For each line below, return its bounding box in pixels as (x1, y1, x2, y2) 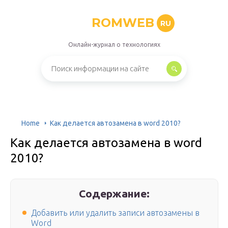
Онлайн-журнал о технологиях (68, 41, 160, 48)
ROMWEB (92, 15, 154, 30)
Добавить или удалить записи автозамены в (31, 208, 199, 218)
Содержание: (79, 187, 150, 199)
